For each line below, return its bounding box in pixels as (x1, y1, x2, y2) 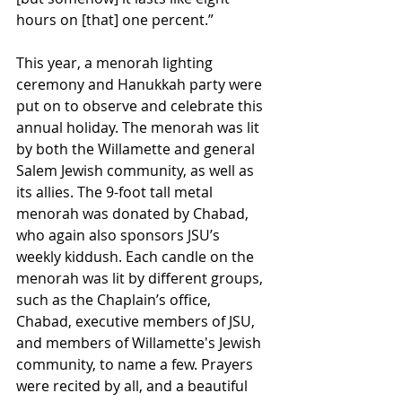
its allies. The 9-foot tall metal (16, 182, 216, 203)
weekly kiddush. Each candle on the (16, 247, 258, 267)
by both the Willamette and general (16, 139, 258, 160)
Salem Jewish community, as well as (16, 161, 258, 181)
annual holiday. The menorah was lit (16, 118, 263, 138)
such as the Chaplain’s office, (16, 290, 214, 310)
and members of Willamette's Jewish (16, 333, 265, 354)
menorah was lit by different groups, (16, 268, 267, 289)
